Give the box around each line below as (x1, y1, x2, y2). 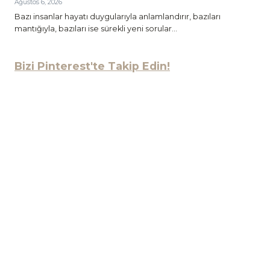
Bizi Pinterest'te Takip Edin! (14, 60, 170, 73)
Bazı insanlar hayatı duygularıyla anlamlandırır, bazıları (14, 12, 221, 22)
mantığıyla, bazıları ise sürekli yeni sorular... (14, 24, 177, 34)
